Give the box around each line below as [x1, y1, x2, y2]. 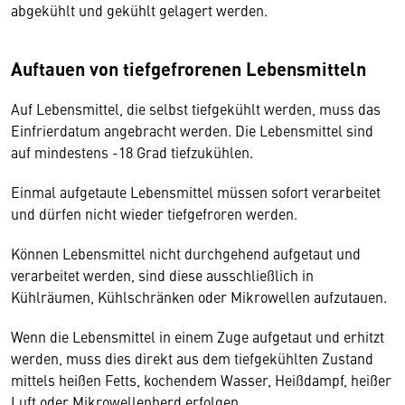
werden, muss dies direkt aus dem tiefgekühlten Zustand [11, 348, 373, 368]
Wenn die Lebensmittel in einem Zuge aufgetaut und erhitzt [11, 326, 384, 346]
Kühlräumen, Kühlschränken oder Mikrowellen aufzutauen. [11, 287, 391, 306]
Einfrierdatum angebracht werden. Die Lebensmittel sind [11, 120, 373, 140]
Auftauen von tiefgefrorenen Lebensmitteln [11, 55, 366, 81]
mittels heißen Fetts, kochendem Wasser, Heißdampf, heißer [11, 370, 391, 390]
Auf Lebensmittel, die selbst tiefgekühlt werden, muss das [11, 99, 381, 118]
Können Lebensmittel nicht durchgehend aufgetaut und [11, 243, 361, 263]
